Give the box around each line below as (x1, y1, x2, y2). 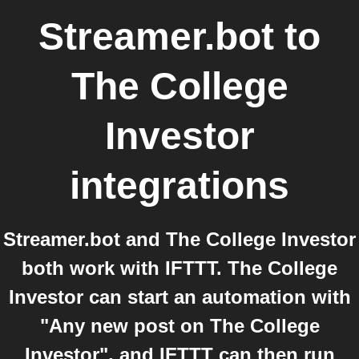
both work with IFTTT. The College (22, 257, 337, 279)
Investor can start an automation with (8, 286, 351, 308)
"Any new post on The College (39, 315, 320, 337)
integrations (70, 164, 289, 207)
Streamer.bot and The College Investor (3, 228, 356, 250)
